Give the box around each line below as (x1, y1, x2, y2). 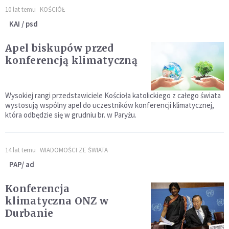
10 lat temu (5, 5, 36, 14)
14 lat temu (5, 145, 36, 154)
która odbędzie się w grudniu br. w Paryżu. (5, 109, 136, 120)
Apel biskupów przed (5, 41, 113, 54)
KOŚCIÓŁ (40, 5, 65, 14)
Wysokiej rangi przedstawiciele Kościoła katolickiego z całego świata (5, 90, 221, 100)
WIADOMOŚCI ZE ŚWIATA (40, 145, 108, 154)
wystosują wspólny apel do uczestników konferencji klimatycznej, (5, 100, 214, 110)
